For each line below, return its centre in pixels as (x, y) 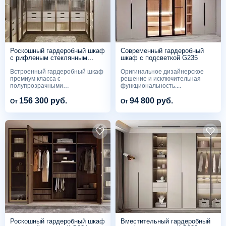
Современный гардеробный (162, 51)
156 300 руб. (43, 101)
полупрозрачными (37, 86)
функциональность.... (151, 86)
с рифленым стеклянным (49, 58)
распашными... (31, 93)
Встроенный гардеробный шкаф (57, 71)
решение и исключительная (161, 78)
